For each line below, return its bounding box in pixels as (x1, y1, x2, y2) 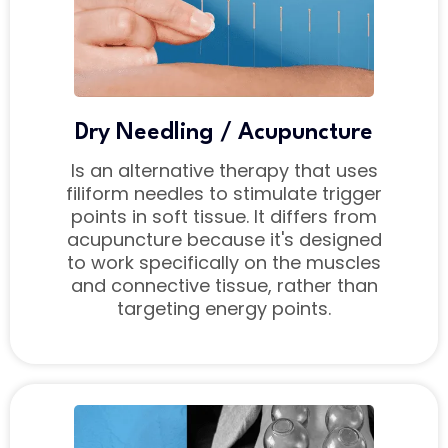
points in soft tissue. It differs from (71, 204, 377, 230)
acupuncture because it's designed (66, 227, 382, 253)
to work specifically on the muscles (67, 250, 381, 276)
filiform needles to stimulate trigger (66, 181, 382, 207)
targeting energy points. (117, 296, 331, 322)
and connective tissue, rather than (70, 273, 378, 299)
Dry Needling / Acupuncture (75, 121, 373, 146)
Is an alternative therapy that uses (70, 158, 378, 184)
